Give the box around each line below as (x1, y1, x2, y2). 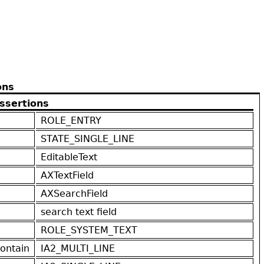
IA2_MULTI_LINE (41, 242, 115, 254)
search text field (41, 206, 117, 217)
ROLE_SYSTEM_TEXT (41, 224, 137, 236)
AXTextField (41, 169, 94, 181)
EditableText (41, 151, 97, 163)
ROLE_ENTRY (41, 114, 101, 126)
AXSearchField (41, 187, 108, 199)
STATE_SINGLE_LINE (41, 133, 134, 144)
